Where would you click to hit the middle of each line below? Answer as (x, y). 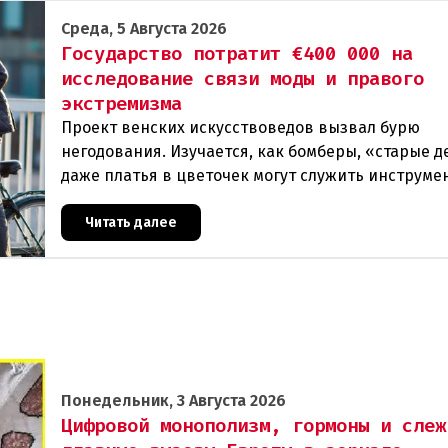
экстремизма (121, 103)
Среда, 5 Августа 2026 (144, 28)
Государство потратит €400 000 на (237, 53)
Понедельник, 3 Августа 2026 (173, 401)
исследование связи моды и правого (242, 78)
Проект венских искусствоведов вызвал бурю (240, 127)
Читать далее (131, 222)
